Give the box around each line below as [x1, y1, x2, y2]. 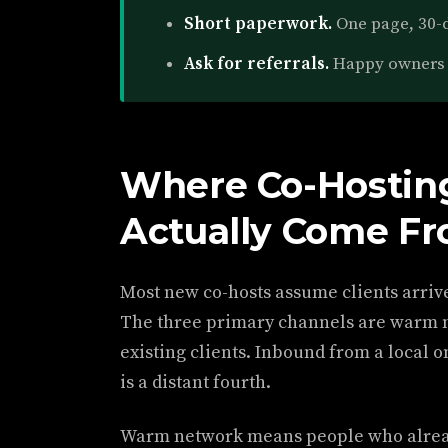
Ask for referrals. [184, 53, 329, 75]
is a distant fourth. [120, 371, 271, 394]
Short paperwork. [184, 13, 332, 35]
